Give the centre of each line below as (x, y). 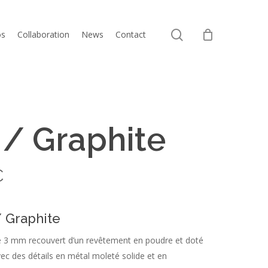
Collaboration (43, 34)
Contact (131, 34)
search (201, 34)
